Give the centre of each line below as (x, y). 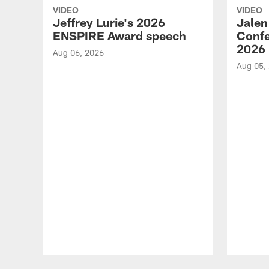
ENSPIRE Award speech (119, 35)
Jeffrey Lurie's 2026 (109, 22)
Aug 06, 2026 (78, 53)
